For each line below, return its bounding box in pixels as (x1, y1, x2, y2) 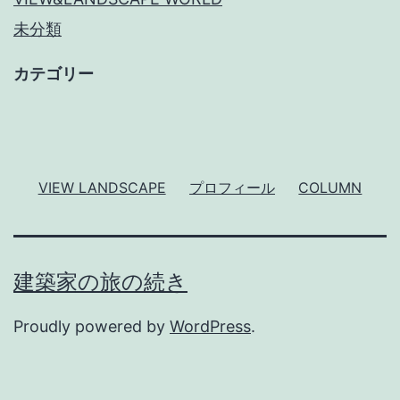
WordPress (170, 317, 251, 336)
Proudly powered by (13, 317, 170, 336)
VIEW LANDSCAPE (37, 178, 166, 196)
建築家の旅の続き (13, 269, 187, 295)
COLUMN (298, 178, 362, 196)
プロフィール (189, 178, 275, 196)
